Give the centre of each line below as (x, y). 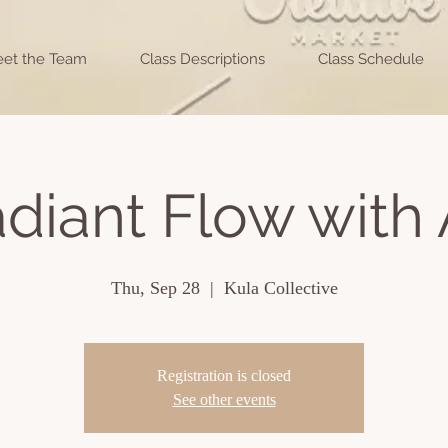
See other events (224, 399)
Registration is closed (224, 375)
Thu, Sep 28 (155, 288)
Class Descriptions (202, 59)
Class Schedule (370, 59)
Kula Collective (280, 288)
